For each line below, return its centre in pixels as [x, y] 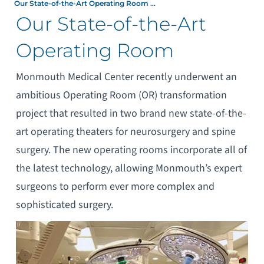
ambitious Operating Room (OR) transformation [121, 95]
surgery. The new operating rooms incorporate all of [131, 150]
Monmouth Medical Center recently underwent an [126, 77]
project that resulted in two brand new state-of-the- [131, 113]
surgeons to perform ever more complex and [115, 186]
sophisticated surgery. [64, 204]
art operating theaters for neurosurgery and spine [126, 131]
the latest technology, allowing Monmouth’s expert [129, 168]
